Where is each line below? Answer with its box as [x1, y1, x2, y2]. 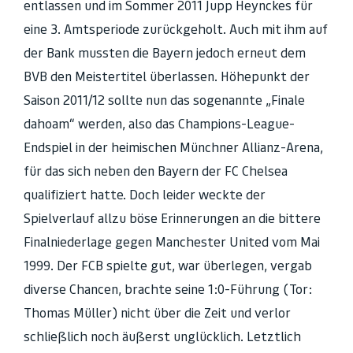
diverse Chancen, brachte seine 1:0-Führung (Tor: [24, 281, 312, 297]
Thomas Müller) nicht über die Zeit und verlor [24, 304, 291, 321]
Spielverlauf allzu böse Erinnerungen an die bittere [24, 210, 321, 226]
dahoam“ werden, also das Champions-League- [24, 115, 295, 132]
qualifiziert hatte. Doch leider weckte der [24, 186, 266, 203]
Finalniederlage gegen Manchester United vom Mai [24, 233, 320, 250]
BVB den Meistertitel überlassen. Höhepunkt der [24, 68, 310, 84]
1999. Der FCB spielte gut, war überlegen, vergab [24, 257, 312, 273]
